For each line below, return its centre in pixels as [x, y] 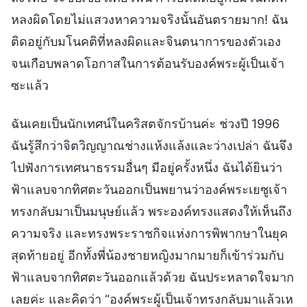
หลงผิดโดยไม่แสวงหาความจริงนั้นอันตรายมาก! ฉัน [149, 19]
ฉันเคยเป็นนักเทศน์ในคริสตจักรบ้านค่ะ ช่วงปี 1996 [145, 123]
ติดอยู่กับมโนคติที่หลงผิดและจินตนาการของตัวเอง [146, 41]
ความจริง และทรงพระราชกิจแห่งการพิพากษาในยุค [149, 233]
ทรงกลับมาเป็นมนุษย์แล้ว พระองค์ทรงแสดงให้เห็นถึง [151, 211]
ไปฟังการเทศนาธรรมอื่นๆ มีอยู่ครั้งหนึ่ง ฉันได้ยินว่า [147, 167]
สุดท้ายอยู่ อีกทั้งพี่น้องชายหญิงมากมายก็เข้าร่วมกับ [147, 255]
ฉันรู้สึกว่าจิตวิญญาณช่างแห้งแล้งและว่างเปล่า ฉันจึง [152, 145]
